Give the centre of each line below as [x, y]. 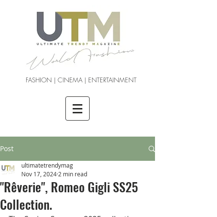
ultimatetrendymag [47, 165]
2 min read [73, 174]
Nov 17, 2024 [39, 174]
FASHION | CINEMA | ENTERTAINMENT [81, 80]
